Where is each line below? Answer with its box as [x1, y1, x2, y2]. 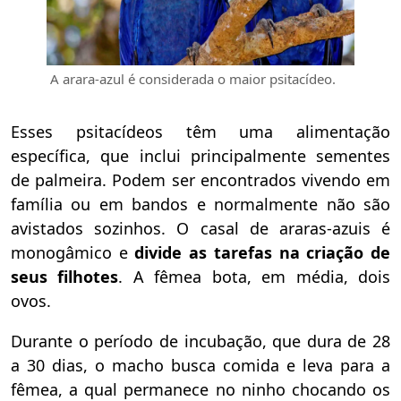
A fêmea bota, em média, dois [132, 266, 391, 288]
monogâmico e [11, 242, 135, 264]
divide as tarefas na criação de [134, 242, 391, 264]
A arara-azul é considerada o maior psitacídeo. [47, 70, 336, 89]
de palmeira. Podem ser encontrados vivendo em [11, 169, 390, 192]
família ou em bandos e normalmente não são [11, 193, 390, 216]
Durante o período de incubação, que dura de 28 [11, 330, 390, 353]
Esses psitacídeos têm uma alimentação [11, 121, 390, 143]
